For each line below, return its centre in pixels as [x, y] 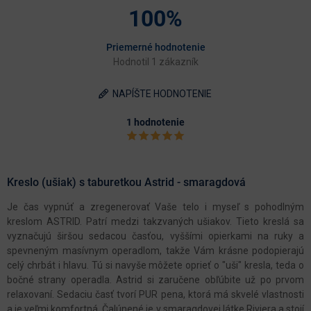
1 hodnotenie [155, 122]
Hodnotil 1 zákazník [155, 61]
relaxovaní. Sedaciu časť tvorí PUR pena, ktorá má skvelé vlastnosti [155, 294]
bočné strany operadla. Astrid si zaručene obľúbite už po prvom [155, 279]
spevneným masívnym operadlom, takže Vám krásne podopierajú [155, 250]
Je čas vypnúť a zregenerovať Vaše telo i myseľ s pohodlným [155, 207]
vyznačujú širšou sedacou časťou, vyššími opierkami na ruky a [155, 236]
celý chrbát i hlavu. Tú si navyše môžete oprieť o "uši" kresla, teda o [155, 265]
